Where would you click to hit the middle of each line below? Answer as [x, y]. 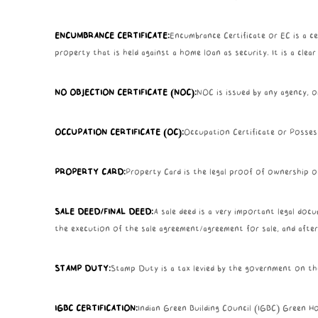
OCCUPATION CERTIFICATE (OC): [119, 133]
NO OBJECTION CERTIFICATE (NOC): [125, 93]
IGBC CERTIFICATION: [96, 309]
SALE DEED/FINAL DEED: [104, 213]
